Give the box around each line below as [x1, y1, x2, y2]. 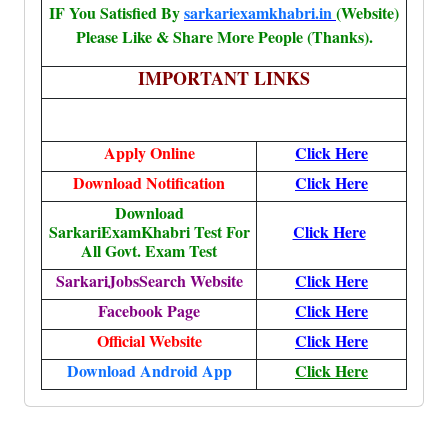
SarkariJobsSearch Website [55, 269, 243, 292]
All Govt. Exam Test [81, 239, 217, 262]
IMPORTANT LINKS [138, 65, 310, 91]
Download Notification [73, 171, 225, 194]
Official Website [96, 329, 202, 352]
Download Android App [66, 359, 232, 382]
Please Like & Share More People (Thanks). [75, 25, 373, 48]
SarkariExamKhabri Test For [48, 220, 250, 243]
